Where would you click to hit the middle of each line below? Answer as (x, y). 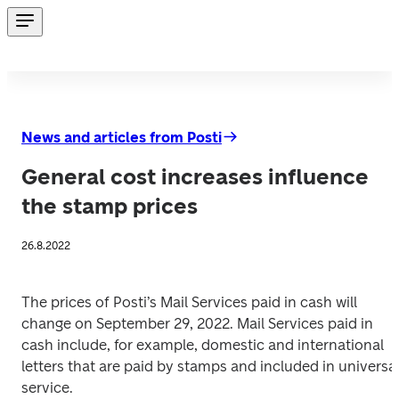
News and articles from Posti (122, 138)
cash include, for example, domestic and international (203, 345)
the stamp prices (110, 206)
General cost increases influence (195, 177)
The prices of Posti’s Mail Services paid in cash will (189, 302)
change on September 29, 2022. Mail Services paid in (197, 324)
